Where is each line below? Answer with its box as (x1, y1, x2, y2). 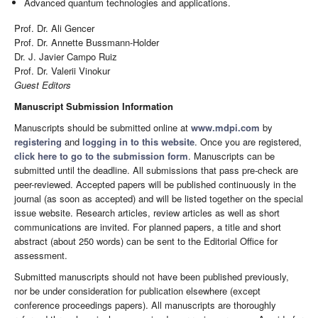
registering (14, 134, 62, 148)
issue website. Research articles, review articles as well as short (14, 205, 280, 219)
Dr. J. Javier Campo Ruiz (14, 49, 117, 63)
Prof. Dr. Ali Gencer (14, 21, 94, 35)
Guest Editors (14, 77, 71, 92)
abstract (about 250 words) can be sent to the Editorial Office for (14, 234, 278, 248)
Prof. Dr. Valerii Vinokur (14, 63, 110, 77)
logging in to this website (82, 134, 194, 148)
